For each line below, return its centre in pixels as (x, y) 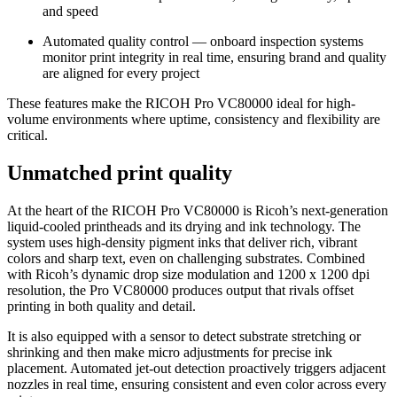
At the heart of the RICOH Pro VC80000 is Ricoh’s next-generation (198, 210)
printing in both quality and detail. (101, 306)
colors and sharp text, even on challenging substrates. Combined (186, 258)
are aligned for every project (121, 74)
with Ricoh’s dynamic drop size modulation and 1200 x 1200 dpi (188, 274)
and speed (70, 12)
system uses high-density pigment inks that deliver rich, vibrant (182, 242)
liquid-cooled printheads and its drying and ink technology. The (184, 226)
